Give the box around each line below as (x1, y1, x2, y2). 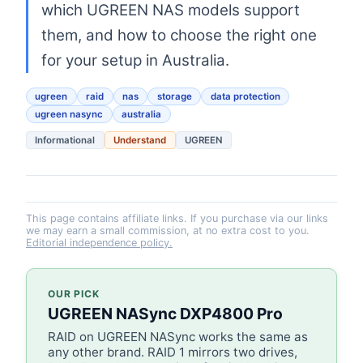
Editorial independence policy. (26, 237, 173, 250)
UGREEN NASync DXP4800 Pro (47, 304, 283, 324)
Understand (113, 135, 167, 147)
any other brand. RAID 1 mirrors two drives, (47, 344, 297, 360)
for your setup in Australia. (41, 50, 229, 70)
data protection (210, 90, 280, 102)
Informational (35, 135, 96, 147)
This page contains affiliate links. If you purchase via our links (26, 212, 328, 225)
